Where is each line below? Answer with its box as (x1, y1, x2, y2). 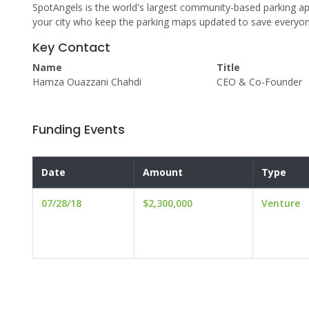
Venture (261, 197, 300, 210)
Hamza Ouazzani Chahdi (32, 75, 141, 89)
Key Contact (32, 39, 110, 57)
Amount (143, 166, 183, 179)
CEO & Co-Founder (216, 75, 302, 89)
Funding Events (32, 121, 125, 139)
